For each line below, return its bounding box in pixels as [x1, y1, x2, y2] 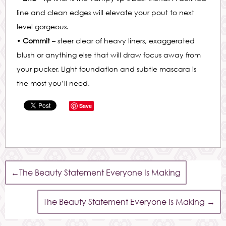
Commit [23, 36, 50, 45]
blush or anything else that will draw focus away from [17, 50, 201, 59]
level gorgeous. [17, 22, 69, 31]
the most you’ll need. [17, 79, 90, 87]
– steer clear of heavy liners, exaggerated [50, 36, 195, 45]
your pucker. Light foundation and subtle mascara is [17, 65, 196, 73]
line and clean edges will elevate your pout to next [17, 8, 194, 17]
